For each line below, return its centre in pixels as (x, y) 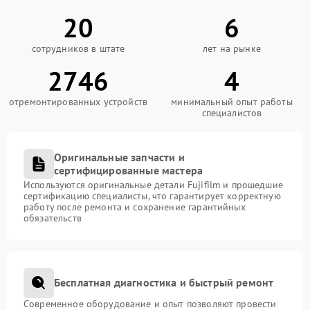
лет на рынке (232, 48)
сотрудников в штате (78, 48)
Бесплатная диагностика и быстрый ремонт (164, 283)
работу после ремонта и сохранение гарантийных (135, 207)
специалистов (232, 112)
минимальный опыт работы (232, 101)
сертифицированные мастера (129, 170)
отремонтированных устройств (78, 101)
